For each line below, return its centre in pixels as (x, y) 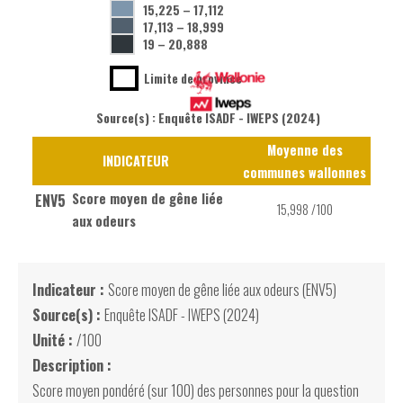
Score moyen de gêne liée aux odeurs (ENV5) (222, 290)
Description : (72, 366)
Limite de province (193, 79)
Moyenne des (304, 150)
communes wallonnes (304, 173)
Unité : (54, 340)
